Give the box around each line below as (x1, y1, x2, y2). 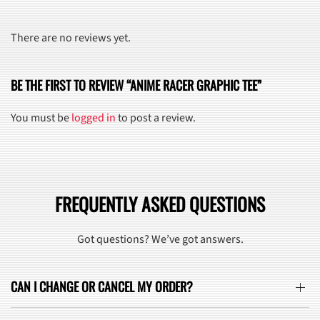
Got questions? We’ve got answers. (76, 231, 244, 248)
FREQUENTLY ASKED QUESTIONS (55, 191, 265, 218)
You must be (11, 110, 71, 126)
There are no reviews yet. (11, 30, 131, 46)
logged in (71, 110, 116, 126)
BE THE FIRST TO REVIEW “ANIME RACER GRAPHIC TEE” (11, 76, 261, 95)
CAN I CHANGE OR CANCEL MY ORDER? (11, 277, 193, 296)
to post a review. (116, 110, 196, 126)
